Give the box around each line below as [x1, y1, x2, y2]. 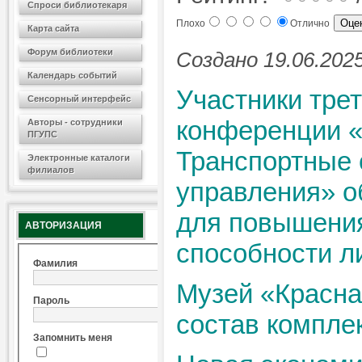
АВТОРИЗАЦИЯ [25, 220, 102, 231]
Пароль [33, 295, 69, 307]
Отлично [290, 18, 332, 29]
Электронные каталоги [27, 153, 130, 162]
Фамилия [33, 258, 78, 270]
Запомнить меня [33, 332, 112, 344]
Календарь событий [27, 70, 117, 80]
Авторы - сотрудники [27, 117, 123, 127]
